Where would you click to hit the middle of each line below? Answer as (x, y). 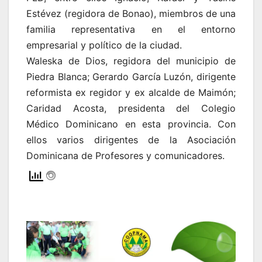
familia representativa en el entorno (131, 29)
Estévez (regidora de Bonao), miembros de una (131, 13)
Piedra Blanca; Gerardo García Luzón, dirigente (131, 76)
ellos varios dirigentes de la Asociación (131, 139)
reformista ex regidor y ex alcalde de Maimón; (131, 92)
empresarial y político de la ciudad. (104, 45)
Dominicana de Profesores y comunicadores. (125, 155)
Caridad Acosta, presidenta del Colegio (131, 108)
